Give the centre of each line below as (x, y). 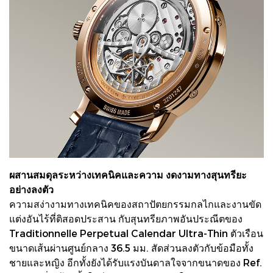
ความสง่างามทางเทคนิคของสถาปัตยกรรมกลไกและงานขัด (135, 204)
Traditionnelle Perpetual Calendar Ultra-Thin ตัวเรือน (136, 233)
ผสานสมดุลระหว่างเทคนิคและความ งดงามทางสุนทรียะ (128, 174)
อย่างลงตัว (31, 189)
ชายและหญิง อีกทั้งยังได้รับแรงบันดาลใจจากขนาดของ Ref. (136, 262)
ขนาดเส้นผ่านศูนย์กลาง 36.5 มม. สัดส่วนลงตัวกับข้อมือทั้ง (131, 247)
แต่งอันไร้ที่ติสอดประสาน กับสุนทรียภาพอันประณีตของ (126, 218)
